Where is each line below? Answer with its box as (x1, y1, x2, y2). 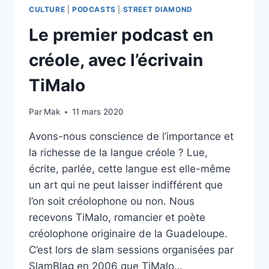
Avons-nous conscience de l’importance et (29, 130, 234, 143)
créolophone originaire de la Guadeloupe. (29, 228, 228, 240)
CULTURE (29, 4, 65, 14)
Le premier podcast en (29, 24, 213, 45)
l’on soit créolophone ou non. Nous (29, 195, 195, 208)
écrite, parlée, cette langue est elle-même (29, 163, 231, 175)
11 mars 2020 (72, 107, 124, 117)
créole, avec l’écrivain (29, 49, 203, 70)
